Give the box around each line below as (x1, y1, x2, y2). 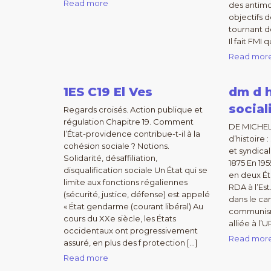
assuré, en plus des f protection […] (64, 238, 197, 247)
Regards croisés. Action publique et (64, 105, 203, 114)
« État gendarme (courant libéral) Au (64, 201, 203, 211)
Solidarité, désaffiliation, (64, 153, 157, 163)
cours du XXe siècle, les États (64, 214, 176, 223)
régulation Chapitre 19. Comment (64, 117, 194, 126)
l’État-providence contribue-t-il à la (64, 129, 200, 139)
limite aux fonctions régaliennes (64, 177, 188, 187)
